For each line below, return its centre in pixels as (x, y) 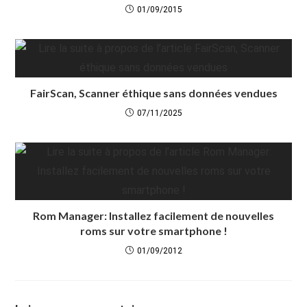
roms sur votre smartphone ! (153, 231)
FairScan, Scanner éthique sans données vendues (153, 93)
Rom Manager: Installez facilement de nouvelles (153, 216)
